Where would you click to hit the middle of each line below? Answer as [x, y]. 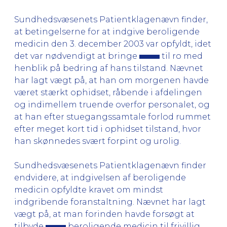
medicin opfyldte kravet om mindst [89, 190]
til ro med [181, 56]
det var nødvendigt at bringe [77, 56]
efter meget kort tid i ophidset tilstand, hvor [108, 129]
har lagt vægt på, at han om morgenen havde [111, 80]
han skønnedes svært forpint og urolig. [98, 141]
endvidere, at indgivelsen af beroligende [100, 177]
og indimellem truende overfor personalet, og [112, 104]
